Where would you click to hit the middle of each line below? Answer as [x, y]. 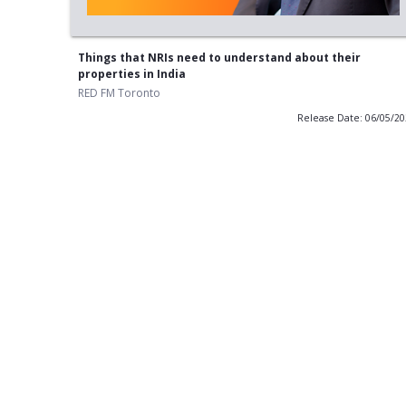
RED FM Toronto [119, 93]
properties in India [131, 74]
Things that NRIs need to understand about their [219, 58]
